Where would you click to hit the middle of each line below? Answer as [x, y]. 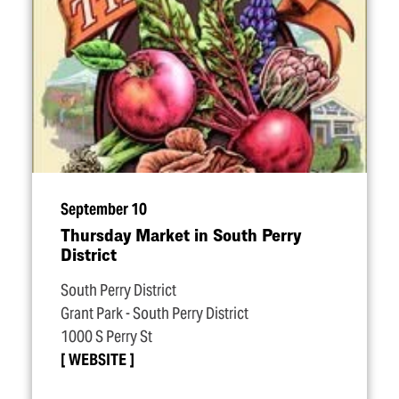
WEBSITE [98, 360]
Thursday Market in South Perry [181, 235]
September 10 [104, 209]
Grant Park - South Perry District [155, 313]
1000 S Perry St [106, 337]
